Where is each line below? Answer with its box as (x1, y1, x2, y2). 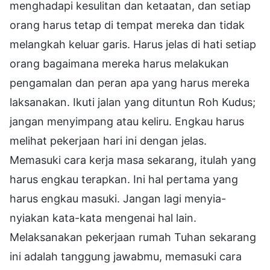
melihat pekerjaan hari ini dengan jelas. (10, 134, 207, 147)
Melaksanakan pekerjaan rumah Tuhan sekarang (10, 230, 256, 243)
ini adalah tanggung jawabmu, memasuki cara (10, 250, 242, 263)
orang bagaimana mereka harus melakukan (10, 57, 229, 70)
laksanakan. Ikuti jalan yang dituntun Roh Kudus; (10, 95, 256, 108)
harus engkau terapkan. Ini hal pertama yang (10, 172, 238, 186)
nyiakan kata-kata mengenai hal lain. (10, 211, 196, 224)
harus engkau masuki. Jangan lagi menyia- (10, 192, 226, 205)
